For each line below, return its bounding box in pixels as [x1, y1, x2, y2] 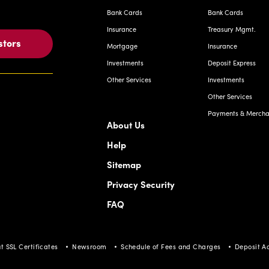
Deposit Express [207, 58, 256, 68]
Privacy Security [107, 178, 175, 191]
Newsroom [72, 242, 107, 252]
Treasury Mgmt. [207, 25, 256, 34]
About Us [107, 118, 145, 131]
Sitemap [107, 158, 141, 171]
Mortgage [107, 41, 138, 51]
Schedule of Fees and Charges [121, 242, 221, 252]
